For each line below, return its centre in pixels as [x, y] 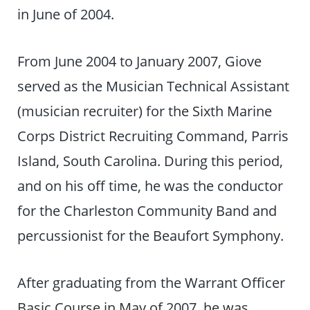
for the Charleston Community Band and [147, 211]
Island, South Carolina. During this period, [151, 161]
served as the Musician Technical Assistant [154, 86]
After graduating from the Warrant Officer [152, 283]
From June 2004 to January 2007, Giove [140, 61]
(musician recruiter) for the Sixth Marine [145, 111]
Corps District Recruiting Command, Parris [153, 136]
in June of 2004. [66, 14]
